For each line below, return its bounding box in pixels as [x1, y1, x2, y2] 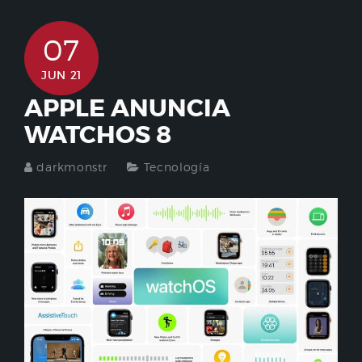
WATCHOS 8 [24, 120, 171, 151]
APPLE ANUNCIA [24, 93, 230, 124]
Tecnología [143, 160, 210, 175]
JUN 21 [40, 68, 82, 83]
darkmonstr [36, 160, 107, 175]
